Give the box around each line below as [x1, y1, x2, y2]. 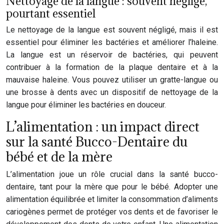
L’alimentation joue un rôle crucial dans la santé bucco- [6, 169, 218, 179]
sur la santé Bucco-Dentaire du [6, 133, 187, 150]
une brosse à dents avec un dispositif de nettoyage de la [6, 87, 218, 97]
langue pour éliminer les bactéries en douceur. [6, 100, 166, 109]
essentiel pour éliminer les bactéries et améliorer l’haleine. [6, 37, 218, 47]
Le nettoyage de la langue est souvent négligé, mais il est [6, 25, 218, 34]
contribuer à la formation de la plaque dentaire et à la [6, 62, 218, 72]
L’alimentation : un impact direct [6, 118, 199, 135]
